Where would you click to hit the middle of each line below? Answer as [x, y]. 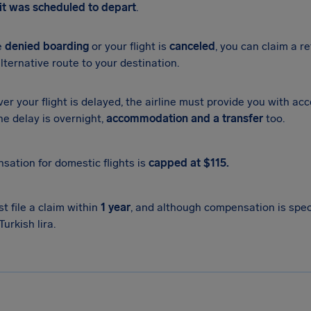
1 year [116, 207]
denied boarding [47, 46]
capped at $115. [189, 163]
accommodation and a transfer [185, 118]
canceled [192, 46]
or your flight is [129, 46]
